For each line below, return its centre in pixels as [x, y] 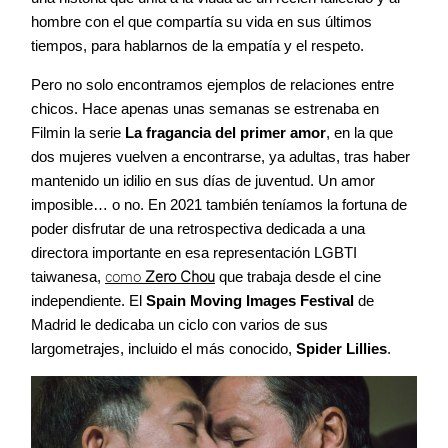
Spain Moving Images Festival [250, 300]
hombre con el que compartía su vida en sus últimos [201, 21]
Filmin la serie [78, 132]
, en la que [359, 132]
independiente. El [88, 300]
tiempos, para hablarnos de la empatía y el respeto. [199, 45]
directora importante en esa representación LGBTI [194, 252]
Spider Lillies [341, 348]
